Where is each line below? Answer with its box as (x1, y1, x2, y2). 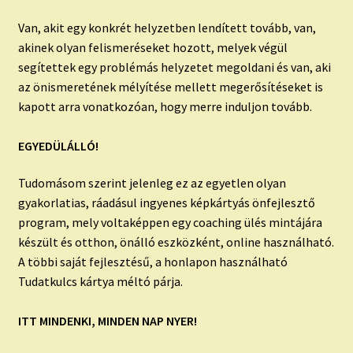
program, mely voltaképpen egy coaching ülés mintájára (17, 214, 322, 231)
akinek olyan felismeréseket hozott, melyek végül (17, 39, 288, 55)
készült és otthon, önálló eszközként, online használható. (17, 234, 334, 251)
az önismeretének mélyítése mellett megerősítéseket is (17, 78, 323, 95)
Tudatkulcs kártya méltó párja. (17, 273, 183, 290)
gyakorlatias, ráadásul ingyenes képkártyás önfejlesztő (17, 195, 315, 211)
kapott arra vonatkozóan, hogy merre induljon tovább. (17, 98, 312, 114)
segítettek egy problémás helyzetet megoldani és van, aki (17, 58, 331, 75)
